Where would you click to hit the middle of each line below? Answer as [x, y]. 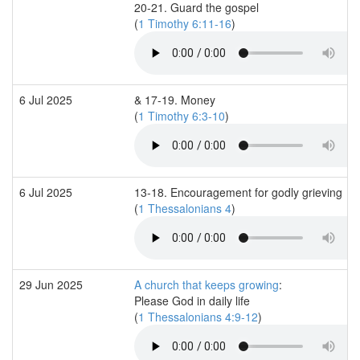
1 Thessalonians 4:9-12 [198, 316]
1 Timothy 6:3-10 [182, 115]
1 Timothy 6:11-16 [185, 23]
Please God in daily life [192, 300]
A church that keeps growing [207, 284]
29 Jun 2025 [53, 284]
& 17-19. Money [175, 99]
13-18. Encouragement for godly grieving [238, 192]
